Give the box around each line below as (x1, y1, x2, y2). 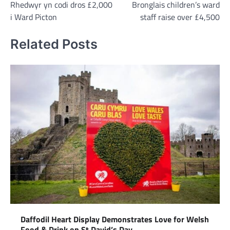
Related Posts (10, 35, 98, 52)
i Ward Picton (10, 11, 57, 24)
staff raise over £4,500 (140, 11, 220, 24)
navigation (10, 1, 58, 18)
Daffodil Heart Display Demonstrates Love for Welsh (21, 213, 209, 226)
